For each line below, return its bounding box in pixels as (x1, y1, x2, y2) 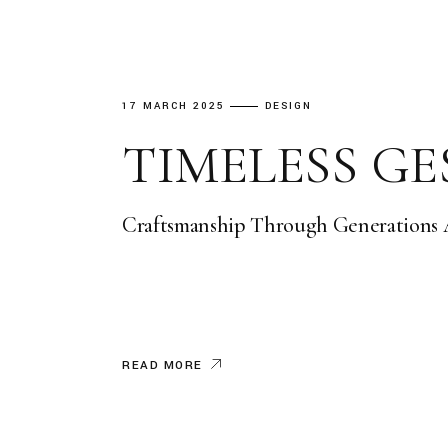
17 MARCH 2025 (122, 99, 225, 114)
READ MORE (122, 357, 204, 375)
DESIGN (265, 99, 313, 114)
